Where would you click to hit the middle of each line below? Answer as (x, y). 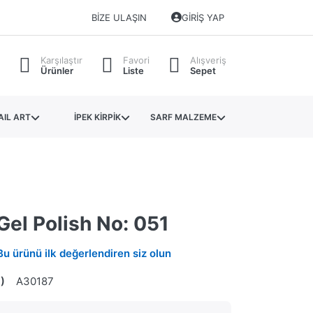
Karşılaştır (61, 60)
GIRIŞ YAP (203, 18)
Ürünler (57, 71)
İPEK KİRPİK (97, 117)
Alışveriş (208, 60)
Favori (136, 60)
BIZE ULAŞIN (119, 18)
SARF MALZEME (184, 117)
